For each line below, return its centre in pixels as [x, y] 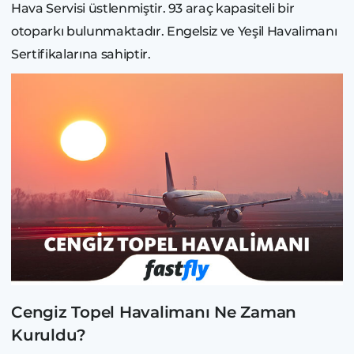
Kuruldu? [49, 335]
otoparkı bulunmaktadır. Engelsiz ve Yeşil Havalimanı [174, 32]
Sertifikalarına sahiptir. [81, 55]
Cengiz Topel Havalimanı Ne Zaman [154, 312]
